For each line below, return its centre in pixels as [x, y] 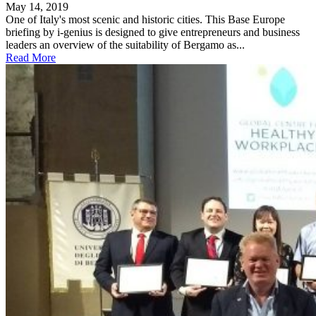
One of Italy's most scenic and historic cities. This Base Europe [145, 19]
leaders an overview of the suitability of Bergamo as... [125, 44]
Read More [31, 57]
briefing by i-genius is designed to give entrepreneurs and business [153, 32]
